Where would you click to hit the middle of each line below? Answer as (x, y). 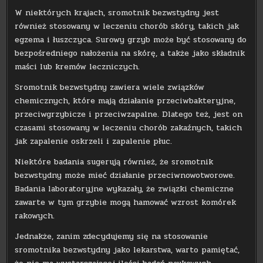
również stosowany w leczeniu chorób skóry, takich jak (127, 26)
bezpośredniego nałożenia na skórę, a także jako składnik (130, 53)
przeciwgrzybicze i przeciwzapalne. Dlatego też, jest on (129, 114)
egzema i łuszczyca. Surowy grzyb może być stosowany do (131, 40)
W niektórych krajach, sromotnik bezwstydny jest (117, 13)
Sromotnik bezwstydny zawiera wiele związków (110, 87)
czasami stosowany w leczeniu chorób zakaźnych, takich (129, 128)
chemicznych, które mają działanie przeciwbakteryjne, (125, 101)
